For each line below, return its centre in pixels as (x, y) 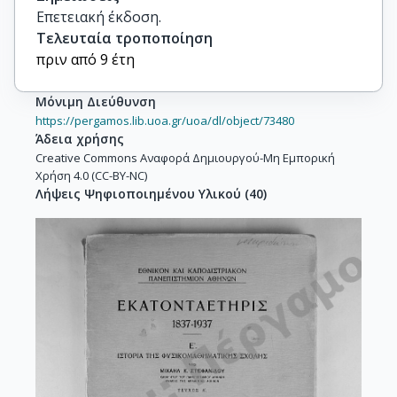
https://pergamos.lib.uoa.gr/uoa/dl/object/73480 (165, 121)
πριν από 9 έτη (86, 59)
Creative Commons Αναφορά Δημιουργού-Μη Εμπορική (185, 158)
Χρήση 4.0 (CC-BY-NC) (91, 175)
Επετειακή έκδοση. (99, 17)
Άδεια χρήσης (80, 139)
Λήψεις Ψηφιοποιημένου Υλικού (138, 194)
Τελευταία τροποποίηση (125, 38)
